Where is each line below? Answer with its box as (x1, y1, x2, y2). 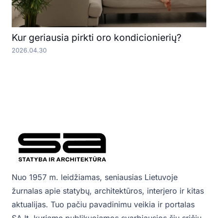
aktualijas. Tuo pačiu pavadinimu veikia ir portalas (12, 199, 195, 209)
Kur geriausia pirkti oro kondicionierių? (12, 31, 182, 43)
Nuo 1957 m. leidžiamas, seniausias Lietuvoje (12, 172, 178, 182)
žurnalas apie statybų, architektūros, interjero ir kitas (12, 185, 204, 196)
